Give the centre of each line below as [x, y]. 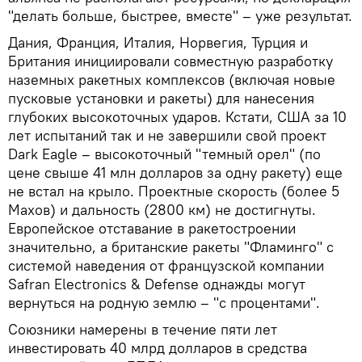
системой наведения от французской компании [166, 265]
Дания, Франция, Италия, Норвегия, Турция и [158, 42]
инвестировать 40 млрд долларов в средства [158, 347]
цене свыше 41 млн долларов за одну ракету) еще [175, 172]
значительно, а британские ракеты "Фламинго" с [171, 246]
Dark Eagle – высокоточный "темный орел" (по [164, 154]
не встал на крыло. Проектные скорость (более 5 [174, 191]
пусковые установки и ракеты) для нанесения [161, 98]
